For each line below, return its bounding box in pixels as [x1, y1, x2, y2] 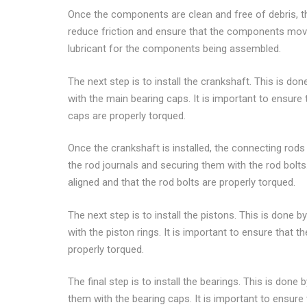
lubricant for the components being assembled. [67, 42, 281, 55]
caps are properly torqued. [67, 109, 186, 122]
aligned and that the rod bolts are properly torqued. [67, 176, 295, 188]
